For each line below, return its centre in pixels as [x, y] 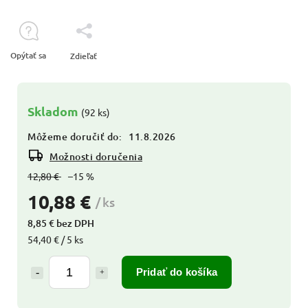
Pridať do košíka [177, 272]
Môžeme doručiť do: [75, 137]
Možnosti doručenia [96, 157]
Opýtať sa [28, 56]
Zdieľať [84, 56]
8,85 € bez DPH [61, 223]
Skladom [54, 111]
